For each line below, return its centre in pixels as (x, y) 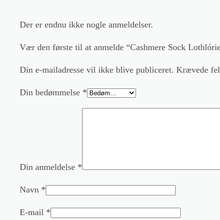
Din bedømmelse (51, 92)
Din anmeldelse (49, 167)
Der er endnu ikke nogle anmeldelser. (86, 24)
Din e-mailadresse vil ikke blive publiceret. (97, 69)
